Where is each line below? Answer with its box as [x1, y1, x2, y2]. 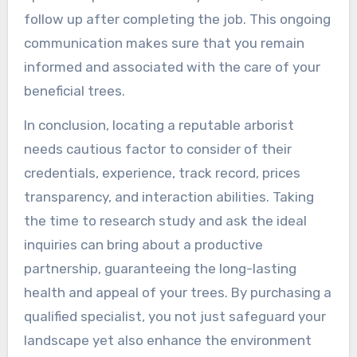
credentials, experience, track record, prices [23, 164, 300, 181]
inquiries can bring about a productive [23, 236, 263, 253]
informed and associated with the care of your [23, 58, 320, 75]
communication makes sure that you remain [23, 34, 304, 51]
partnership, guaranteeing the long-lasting [23, 260, 296, 277]
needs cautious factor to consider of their [23, 140, 292, 157]
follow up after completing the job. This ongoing [23, 10, 331, 27]
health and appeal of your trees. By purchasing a [23, 284, 331, 300]
